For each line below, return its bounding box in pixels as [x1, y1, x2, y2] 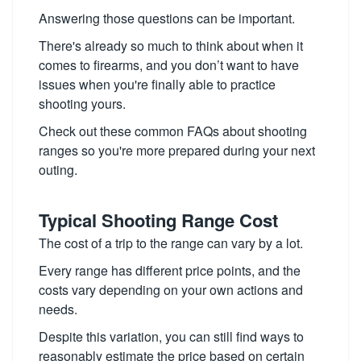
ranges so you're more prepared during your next [39, 141, 315, 160]
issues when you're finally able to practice [39, 75, 276, 93]
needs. [39, 300, 77, 318]
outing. [39, 160, 77, 179]
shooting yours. [39, 94, 129, 113]
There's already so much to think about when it [39, 36, 303, 55]
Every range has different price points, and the [39, 261, 301, 280]
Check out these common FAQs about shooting [39, 122, 307, 140]
